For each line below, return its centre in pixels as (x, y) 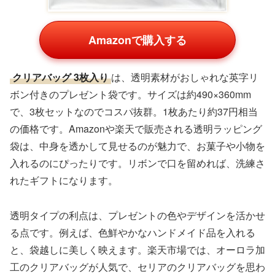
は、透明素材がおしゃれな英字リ (185, 77)
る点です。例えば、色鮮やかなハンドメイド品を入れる (133, 233)
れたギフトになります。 (64, 180)
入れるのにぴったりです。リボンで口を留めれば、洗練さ (137, 163)
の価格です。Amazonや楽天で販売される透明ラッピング (136, 129)
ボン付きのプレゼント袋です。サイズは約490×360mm (130, 95)
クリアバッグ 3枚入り (60, 77)
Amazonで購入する (137, 40)
